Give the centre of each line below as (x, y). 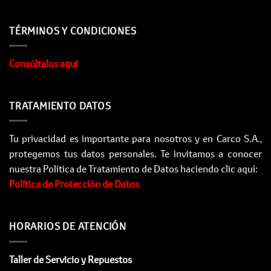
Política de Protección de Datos (74, 184)
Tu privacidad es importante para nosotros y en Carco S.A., (135, 139)
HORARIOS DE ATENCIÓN (68, 227)
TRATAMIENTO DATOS (60, 106)
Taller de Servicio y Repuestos (70, 259)
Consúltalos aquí (44, 64)
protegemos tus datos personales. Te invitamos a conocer (135, 154)
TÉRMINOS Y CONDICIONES (73, 31)
